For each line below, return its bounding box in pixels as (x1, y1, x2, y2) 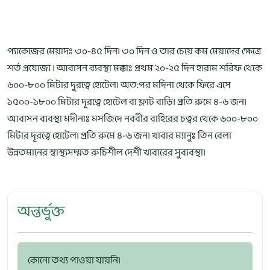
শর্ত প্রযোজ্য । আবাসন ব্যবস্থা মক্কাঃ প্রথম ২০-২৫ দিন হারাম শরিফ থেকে (7, 60, 262, 77)
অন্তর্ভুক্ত (17, 200, 64, 224)
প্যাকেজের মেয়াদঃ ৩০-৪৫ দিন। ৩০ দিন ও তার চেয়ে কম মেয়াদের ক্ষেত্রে (7, 43, 261, 60)
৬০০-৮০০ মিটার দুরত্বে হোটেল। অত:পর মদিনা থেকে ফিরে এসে (7, 77, 231, 93)
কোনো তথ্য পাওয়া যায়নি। (28, 253, 121, 269)
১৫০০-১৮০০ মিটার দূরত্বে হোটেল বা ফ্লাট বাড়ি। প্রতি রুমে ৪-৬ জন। (7, 94, 246, 110)
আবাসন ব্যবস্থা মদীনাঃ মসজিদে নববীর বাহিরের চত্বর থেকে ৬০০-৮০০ (7, 111, 258, 127)
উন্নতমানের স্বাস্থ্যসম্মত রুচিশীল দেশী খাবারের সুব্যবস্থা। (7, 145, 206, 161)
